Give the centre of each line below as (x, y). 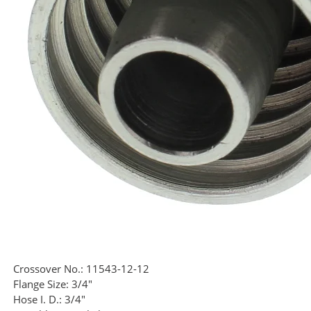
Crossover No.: (48, 269)
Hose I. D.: (37, 300)
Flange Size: (41, 284)
